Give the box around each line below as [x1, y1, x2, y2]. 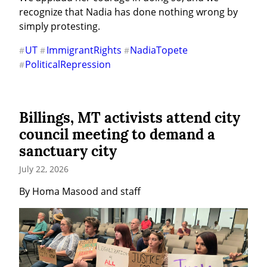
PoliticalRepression [25, 58, 111, 72]
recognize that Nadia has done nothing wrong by [19, 5, 238, 19]
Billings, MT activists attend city [19, 108, 240, 128]
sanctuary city [19, 142, 117, 161]
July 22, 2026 [19, 163, 69, 175]
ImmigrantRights [46, 44, 122, 57]
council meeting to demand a [19, 125, 215, 144]
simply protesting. [19, 20, 100, 33]
